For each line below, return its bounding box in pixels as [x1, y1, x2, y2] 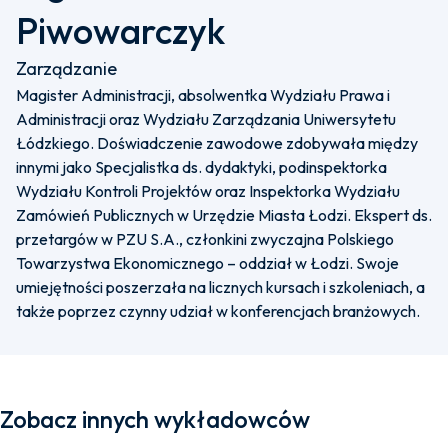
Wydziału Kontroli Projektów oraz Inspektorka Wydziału [16, 181, 400, 201]
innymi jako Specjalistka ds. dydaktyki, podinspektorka [16, 157, 387, 177]
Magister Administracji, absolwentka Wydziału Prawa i [16, 85, 390, 105]
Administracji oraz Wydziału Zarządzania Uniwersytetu [16, 109, 396, 129]
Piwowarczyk [16, 8, 225, 53]
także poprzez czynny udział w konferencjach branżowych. [16, 301, 420, 321]
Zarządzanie [16, 57, 117, 80]
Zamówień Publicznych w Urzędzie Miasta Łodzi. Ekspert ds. [16, 205, 432, 225]
